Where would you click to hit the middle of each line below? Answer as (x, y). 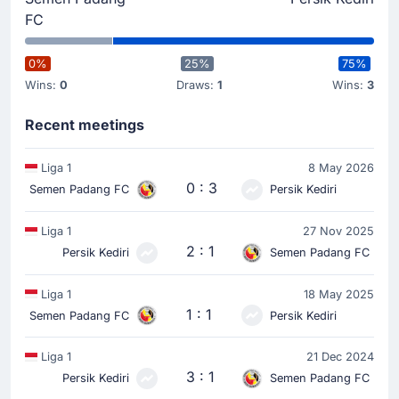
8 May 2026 (341, 168)
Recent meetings (85, 125)
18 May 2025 (339, 294)
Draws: (196, 85)
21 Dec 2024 (340, 357)
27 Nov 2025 (338, 231)
